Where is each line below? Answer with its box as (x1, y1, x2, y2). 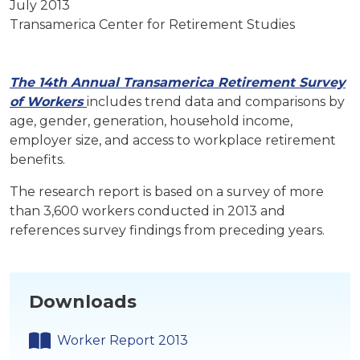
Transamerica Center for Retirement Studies (10, 17, 295, 33)
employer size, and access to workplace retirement (10, 133, 336, 149)
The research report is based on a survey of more (10, 184, 324, 200)
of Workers (10, 94, 87, 110)
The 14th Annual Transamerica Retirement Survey (10, 75, 346, 91)
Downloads (29, 291, 137, 313)
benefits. (10, 152, 65, 168)
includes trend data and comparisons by (87, 94, 345, 110)
